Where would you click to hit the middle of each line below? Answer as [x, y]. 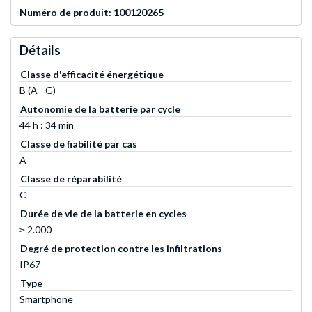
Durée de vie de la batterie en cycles [103, 213]
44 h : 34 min [47, 125]
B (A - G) [38, 90]
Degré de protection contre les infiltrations [121, 248]
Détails [40, 50]
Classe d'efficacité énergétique [92, 74]
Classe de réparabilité [71, 178]
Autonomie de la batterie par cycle [100, 109]
